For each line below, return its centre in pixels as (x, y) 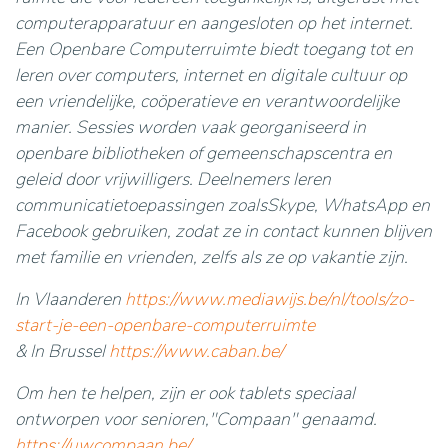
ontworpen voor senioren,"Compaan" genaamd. (196, 419)
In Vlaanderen (70, 299)
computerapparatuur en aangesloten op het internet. (214, 23)
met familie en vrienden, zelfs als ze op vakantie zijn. (211, 257)
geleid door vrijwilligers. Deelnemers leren (173, 179)
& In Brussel (62, 351)
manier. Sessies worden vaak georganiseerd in (190, 127)
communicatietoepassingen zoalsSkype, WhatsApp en (222, 205)
